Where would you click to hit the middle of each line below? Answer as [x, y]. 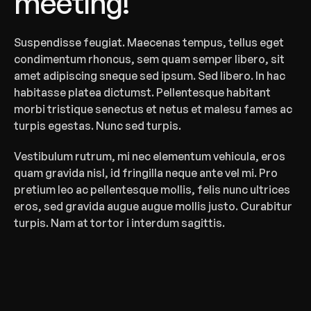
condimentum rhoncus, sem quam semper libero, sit [149, 59]
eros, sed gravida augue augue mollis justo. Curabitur [153, 206]
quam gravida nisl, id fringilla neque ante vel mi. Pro [146, 173]
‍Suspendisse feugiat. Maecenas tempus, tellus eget [149, 42]
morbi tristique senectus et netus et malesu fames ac [153, 109]
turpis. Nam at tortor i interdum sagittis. [119, 222]
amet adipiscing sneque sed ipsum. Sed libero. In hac [150, 75]
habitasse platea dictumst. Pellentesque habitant [142, 92]
